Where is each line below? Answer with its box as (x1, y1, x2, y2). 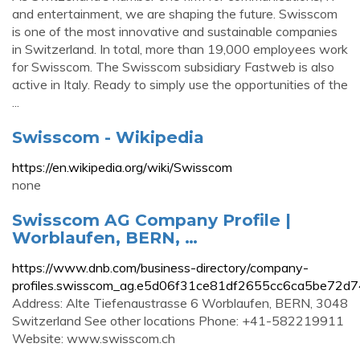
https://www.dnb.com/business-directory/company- (12, 260, 309, 276)
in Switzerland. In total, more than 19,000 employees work (12, 41, 348, 57)
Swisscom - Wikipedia (12, 127, 204, 147)
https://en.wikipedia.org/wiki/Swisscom (12, 159, 232, 175)
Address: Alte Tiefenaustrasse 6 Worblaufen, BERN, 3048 (12, 295, 348, 311)
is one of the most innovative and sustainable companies (12, 23, 337, 39)
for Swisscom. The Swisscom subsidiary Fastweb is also (12, 59, 334, 75)
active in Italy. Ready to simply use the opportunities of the (12, 76, 348, 92)
